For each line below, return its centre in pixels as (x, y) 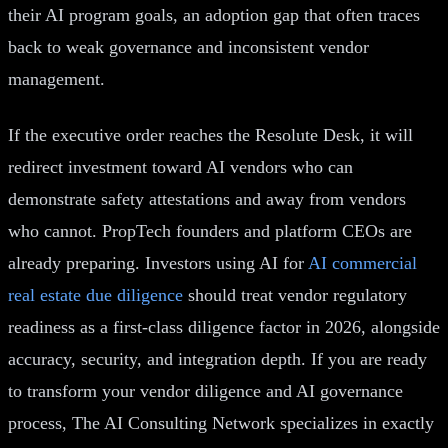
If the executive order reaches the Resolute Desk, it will (210, 134)
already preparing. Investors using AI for (158, 262)
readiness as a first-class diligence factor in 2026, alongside (224, 326)
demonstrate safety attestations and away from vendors (207, 198)
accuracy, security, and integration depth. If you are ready (217, 358)
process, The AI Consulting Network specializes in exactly (221, 422)
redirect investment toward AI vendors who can (180, 166)
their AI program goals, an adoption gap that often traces (214, 14)
